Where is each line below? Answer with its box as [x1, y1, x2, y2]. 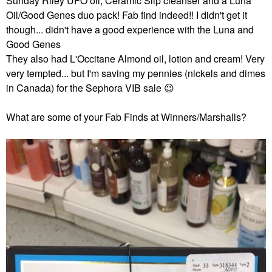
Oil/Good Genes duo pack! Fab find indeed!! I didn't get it [6, 8, 247, 22]
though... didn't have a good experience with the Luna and [6, 22, 254, 36]
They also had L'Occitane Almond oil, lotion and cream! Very [6, 52, 265, 66]
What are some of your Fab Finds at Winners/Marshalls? [6, 110, 246, 124]
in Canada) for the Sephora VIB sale [6, 81, 164, 95]
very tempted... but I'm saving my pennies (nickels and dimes [6, 66, 265, 80]
